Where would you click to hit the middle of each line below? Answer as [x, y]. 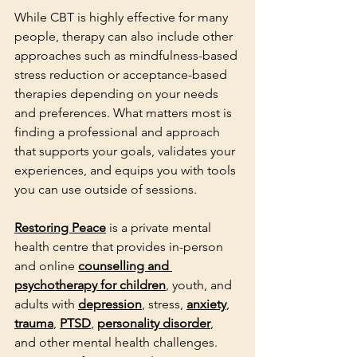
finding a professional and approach [119, 131]
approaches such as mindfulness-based [127, 55]
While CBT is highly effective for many [123, 17]
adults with [46, 304]
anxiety [206, 304]
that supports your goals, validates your [126, 151]
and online [46, 265]
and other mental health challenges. [118, 342]
